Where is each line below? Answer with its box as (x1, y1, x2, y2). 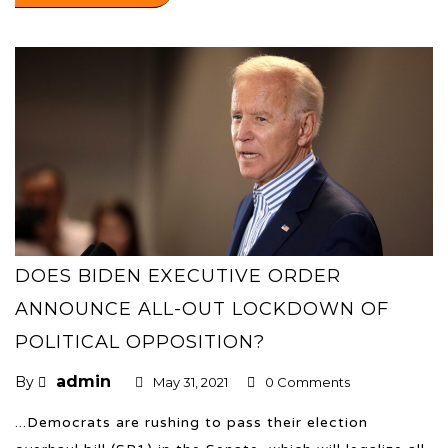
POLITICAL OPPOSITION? (15, 330, 265, 353)
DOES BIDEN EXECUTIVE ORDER (15, 264, 341, 287)
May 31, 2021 (153, 373, 228, 390)
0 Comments (265, 373, 350, 390)
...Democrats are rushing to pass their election (15, 413, 368, 431)
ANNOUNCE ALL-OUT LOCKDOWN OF (15, 297, 389, 320)
